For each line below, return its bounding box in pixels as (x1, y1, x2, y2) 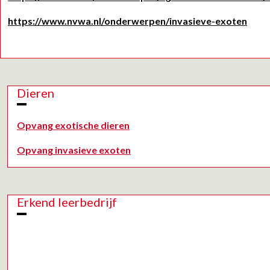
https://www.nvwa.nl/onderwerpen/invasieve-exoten (8, 14, 247, 27)
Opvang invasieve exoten (17, 144, 131, 156)
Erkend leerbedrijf (17, 195, 117, 210)
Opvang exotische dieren (17, 119, 130, 131)
